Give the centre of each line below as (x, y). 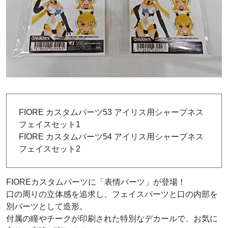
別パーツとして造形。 (47, 207)
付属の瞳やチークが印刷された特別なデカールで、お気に (112, 219)
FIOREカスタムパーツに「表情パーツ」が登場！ (100, 182)
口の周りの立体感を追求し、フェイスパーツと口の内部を (112, 194)
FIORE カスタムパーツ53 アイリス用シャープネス (111, 112)
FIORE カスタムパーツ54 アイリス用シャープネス (111, 137)
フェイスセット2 (50, 149)
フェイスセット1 (50, 125)
